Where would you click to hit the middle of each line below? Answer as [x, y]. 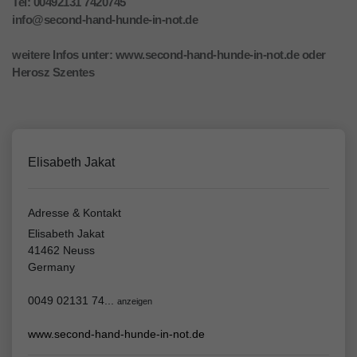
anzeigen [135, 302]
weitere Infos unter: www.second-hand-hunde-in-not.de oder [169, 55]
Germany [51, 267]
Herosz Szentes [53, 73]
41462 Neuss [61, 251]
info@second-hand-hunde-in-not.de [105, 20]
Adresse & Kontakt [75, 213]
